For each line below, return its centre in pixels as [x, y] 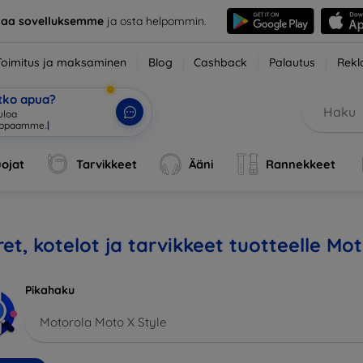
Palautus [293, 62]
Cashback [221, 62]
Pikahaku [50, 290]
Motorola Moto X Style [103, 322]
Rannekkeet [300, 164]
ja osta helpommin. [155, 21]
